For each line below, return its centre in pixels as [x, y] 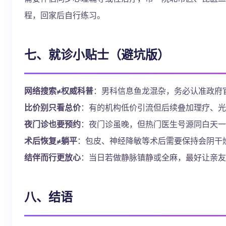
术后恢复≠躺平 [51, 140]
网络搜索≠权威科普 [59, 91]
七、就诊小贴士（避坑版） [97, 54]
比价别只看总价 [52, 107]
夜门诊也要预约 [52, 124]
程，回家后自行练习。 [65, 15]
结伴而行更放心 [52, 157]
